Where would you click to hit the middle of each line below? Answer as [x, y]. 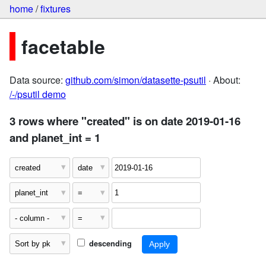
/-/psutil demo [38, 94]
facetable [63, 46]
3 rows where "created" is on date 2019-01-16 [125, 121]
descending [109, 243]
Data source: [37, 80]
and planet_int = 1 [55, 137]
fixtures [56, 9]
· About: [223, 80]
